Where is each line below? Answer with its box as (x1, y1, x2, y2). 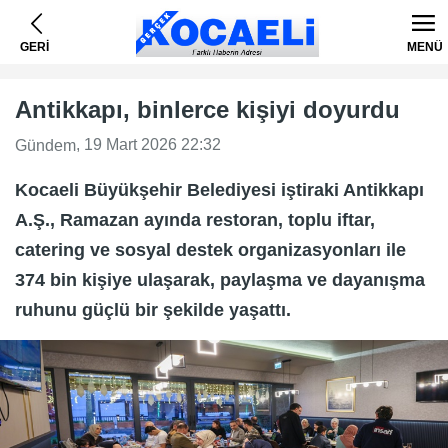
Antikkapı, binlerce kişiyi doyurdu (15, 96, 400, 123)
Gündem (15, 136, 76, 154)
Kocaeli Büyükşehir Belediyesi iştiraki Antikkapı (15, 179, 424, 200)
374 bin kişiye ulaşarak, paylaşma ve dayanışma (15, 269, 425, 290)
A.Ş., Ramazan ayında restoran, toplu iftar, (15, 209, 375, 230)
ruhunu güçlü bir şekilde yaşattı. (15, 299, 296, 320)
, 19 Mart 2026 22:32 (76, 136, 221, 153)
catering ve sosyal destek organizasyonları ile (15, 239, 406, 260)
